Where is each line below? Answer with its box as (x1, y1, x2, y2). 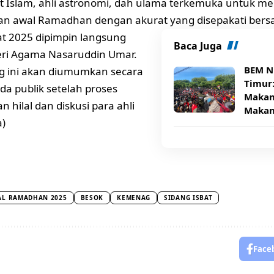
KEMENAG (117, 193, 151, 202)
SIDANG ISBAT (164, 193, 213, 202)
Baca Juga (174, 39, 222, 53)
